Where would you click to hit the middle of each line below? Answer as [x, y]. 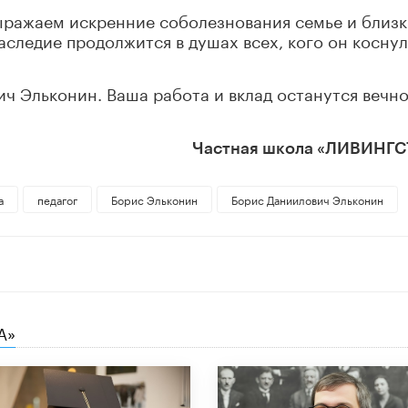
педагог [57, 199]
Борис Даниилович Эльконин [307, 199]
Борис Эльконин [154, 199]
